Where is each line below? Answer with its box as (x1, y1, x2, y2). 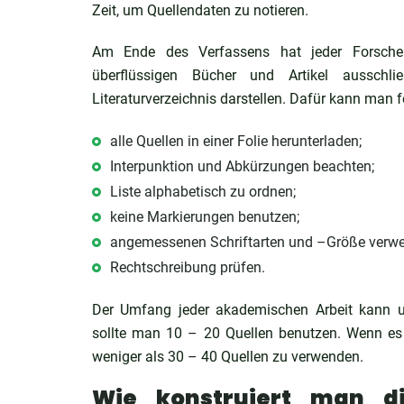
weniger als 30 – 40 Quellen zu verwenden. (92, 348, 363, 365)
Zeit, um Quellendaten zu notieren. (92, 2, 308, 19)
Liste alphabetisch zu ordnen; (110, 183, 296, 200)
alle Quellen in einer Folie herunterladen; (110, 133, 362, 150)
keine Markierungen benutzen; (110, 208, 299, 225)
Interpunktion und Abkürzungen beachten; (110, 158, 374, 175)
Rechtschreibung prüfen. (110, 259, 265, 276)
